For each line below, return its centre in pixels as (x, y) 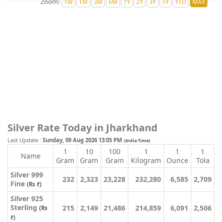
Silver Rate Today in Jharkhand (83, 128)
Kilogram (146, 160)
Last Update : (25, 140)
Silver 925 (27, 198)
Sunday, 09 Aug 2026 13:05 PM (83, 140)
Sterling (25, 207)
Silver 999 (27, 175)
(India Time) (137, 140)
